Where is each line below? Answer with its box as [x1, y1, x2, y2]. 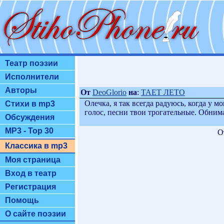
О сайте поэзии [5, 209, 66, 218]
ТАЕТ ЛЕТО [141, 87, 185, 96]
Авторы [5, 86, 37, 94]
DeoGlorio [92, 87, 126, 96]
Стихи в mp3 [5, 99, 55, 108]
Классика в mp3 [5, 141, 67, 150]
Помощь [5, 196, 39, 204]
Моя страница [5, 155, 60, 164]
